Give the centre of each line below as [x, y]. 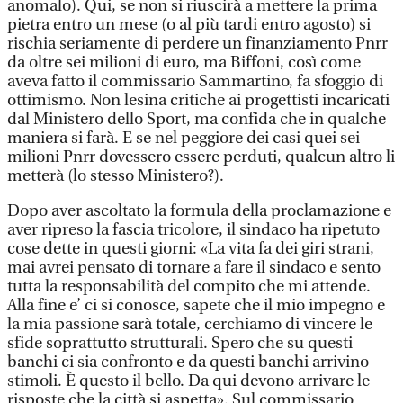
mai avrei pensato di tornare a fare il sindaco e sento [194, 268]
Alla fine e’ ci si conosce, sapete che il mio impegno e [196, 305]
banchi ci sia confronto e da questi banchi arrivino [188, 362]
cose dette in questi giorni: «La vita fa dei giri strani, [191, 249]
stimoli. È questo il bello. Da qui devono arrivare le [188, 381]
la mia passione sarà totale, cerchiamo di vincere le [190, 324]
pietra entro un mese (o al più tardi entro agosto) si [189, 25]
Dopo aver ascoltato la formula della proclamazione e [199, 211]
